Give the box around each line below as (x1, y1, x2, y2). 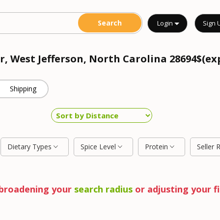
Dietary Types (7, 142, 54, 151)
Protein (145, 142, 170, 151)
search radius (74, 183, 133, 195)
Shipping (10, 84, 37, 93)
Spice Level (81, 142, 118, 151)
